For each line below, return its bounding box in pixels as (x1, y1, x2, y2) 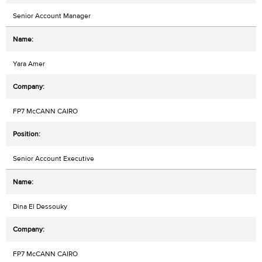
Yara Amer (13, 58, 45, 68)
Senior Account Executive (13, 153, 94, 163)
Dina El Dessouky (13, 201, 67, 211)
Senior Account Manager (13, 11, 91, 20)
